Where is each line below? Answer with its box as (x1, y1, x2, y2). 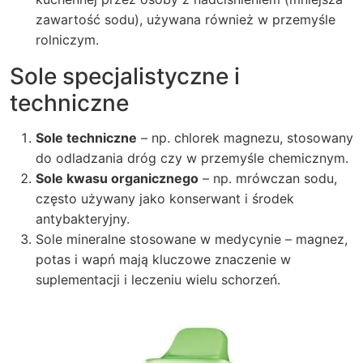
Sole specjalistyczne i (10, 62, 240, 90)
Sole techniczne (36, 130, 137, 146)
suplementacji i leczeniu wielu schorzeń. (36, 271, 280, 288)
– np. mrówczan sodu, (199, 170, 337, 186)
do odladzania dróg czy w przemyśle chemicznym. (36, 150, 348, 166)
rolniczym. (36, 32, 99, 48)
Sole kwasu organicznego (36, 170, 199, 186)
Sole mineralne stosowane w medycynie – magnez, (36, 231, 348, 247)
